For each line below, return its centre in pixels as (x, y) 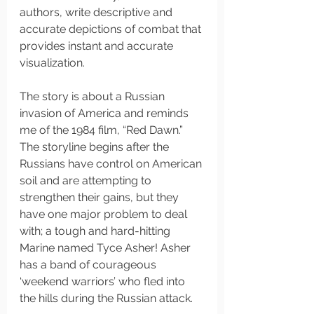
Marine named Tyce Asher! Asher (107, 248)
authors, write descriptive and (97, 12)
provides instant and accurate (98, 46)
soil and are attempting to (87, 180)
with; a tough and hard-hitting (96, 231)
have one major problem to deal (105, 214)
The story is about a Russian (94, 96)
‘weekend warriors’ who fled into (104, 281)
